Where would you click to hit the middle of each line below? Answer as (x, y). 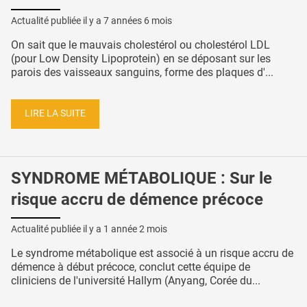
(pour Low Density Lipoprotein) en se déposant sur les (141, 58)
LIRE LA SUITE (55, 114)
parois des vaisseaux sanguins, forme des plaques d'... (142, 72)
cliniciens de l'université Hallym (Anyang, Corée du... (136, 281)
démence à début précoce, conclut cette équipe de (131, 267)
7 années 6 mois (138, 20)
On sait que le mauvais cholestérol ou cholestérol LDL (140, 45)
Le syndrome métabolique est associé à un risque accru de (152, 254)
